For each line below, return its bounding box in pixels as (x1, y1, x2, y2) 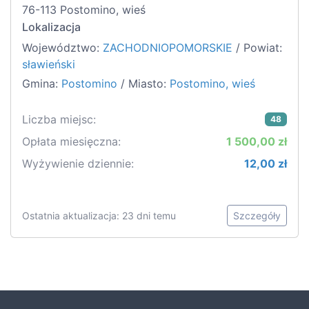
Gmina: (22, 77, 61, 91)
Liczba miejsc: (22, 112, 96, 127)
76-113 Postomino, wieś (22, 3, 146, 17)
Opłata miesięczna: (22, 134, 121, 149)
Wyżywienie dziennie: (22, 157, 134, 171)
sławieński (22, 57, 75, 72)
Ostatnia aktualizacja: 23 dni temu (22, 210, 176, 222)
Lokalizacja (22, 20, 81, 34)
